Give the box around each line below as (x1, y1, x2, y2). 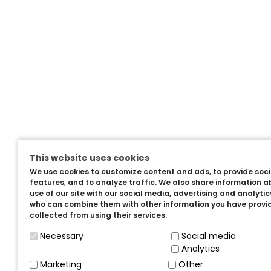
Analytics (181, 242, 220, 255)
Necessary (39, 229, 83, 242)
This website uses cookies (29, 151, 149, 164)
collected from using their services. (29, 209, 167, 220)
